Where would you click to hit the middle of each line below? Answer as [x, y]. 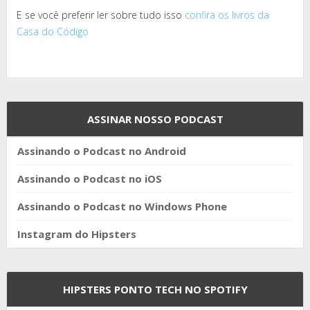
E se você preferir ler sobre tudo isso [101, 15]
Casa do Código [53, 32]
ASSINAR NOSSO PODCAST [155, 119]
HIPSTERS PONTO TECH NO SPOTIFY [155, 290]
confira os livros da [227, 15]
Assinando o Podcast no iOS [90, 179]
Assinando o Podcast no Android [102, 151]
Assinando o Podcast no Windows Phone [122, 207]
